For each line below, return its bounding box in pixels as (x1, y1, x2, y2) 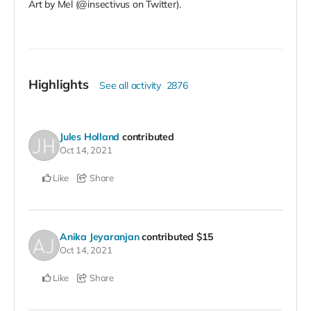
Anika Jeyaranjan (60, 230, 140, 244)
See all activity (99, 78, 161, 92)
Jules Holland (60, 131, 120, 144)
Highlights (28, 76, 89, 92)
